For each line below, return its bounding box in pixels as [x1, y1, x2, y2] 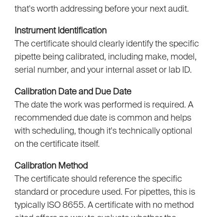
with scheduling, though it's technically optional [15, 125, 192, 136]
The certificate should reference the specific [15, 173, 182, 184]
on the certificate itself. [15, 139, 100, 149]
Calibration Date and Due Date [15, 86, 131, 97]
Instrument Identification [15, 25, 107, 36]
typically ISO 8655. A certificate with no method [15, 200, 194, 210]
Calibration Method [15, 160, 88, 171]
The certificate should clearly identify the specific [15, 38, 199, 49]
